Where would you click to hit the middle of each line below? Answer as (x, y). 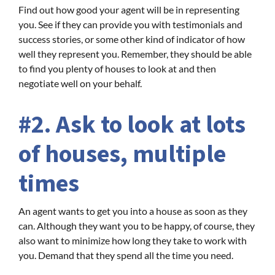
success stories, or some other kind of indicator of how (132, 39)
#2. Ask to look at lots (132, 125)
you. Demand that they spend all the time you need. (126, 255)
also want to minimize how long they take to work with (133, 240)
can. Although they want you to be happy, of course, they (137, 225)
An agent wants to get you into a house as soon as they (133, 211)
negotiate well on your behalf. (80, 83)
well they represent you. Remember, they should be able (135, 53)
